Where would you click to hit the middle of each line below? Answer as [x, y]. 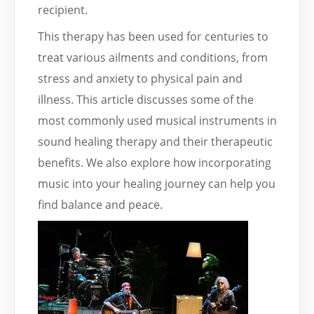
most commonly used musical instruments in [158, 120]
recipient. [63, 9]
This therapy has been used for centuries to [153, 36]
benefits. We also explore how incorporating [155, 162]
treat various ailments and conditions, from [153, 57]
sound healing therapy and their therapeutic [156, 141]
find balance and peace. [101, 204]
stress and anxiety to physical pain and [141, 78]
